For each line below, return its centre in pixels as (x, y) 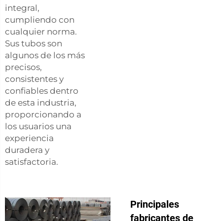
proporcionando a (43, 114)
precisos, (23, 67)
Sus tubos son (34, 43)
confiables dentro (42, 91)
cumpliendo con (40, 19)
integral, (22, 8)
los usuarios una (38, 126)
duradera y (27, 150)
